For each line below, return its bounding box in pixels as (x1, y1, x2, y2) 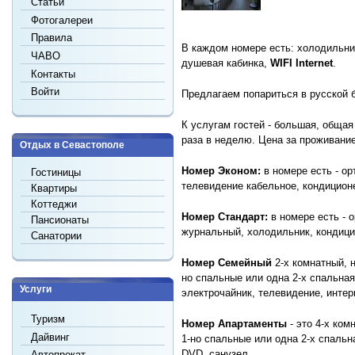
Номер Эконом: (181, 165, 261, 177)
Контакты (31, 67, 76, 80)
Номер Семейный (181, 257, 272, 269)
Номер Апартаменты (181, 318, 290, 330)
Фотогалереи (31, 13, 94, 26)
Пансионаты (31, 214, 90, 227)
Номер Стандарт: (181, 211, 271, 223)
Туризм (31, 312, 66, 325)
